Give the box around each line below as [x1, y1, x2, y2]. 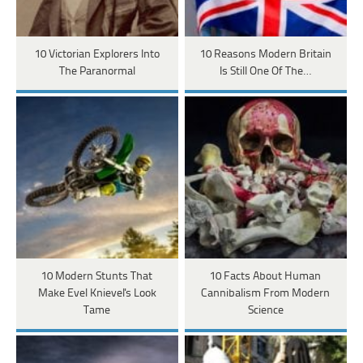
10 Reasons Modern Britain [199, 49, 331, 62]
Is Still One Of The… [220, 66, 312, 79]
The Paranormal [58, 66, 135, 79]
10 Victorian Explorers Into [34, 49, 160, 62]
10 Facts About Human [210, 271, 322, 284]
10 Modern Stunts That [41, 271, 153, 284]
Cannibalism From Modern [201, 288, 331, 301]
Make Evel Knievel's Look [37, 288, 156, 301]
